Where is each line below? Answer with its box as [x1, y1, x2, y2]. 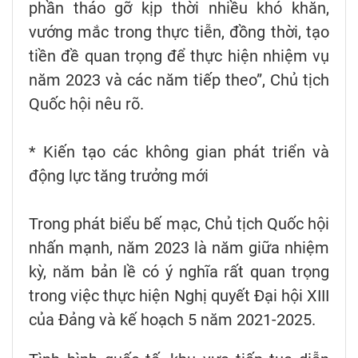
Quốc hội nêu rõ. [29, 93, 144, 113]
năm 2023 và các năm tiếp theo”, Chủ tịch [29, 70, 329, 89]
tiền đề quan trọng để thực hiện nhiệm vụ [29, 46, 329, 66]
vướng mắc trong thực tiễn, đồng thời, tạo [29, 22, 329, 42]
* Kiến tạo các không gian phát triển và [29, 141, 329, 161]
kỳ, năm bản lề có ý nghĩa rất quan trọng [29, 261, 329, 281]
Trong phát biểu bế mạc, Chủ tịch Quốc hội [29, 213, 329, 233]
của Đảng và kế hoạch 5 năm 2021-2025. [29, 309, 316, 329]
